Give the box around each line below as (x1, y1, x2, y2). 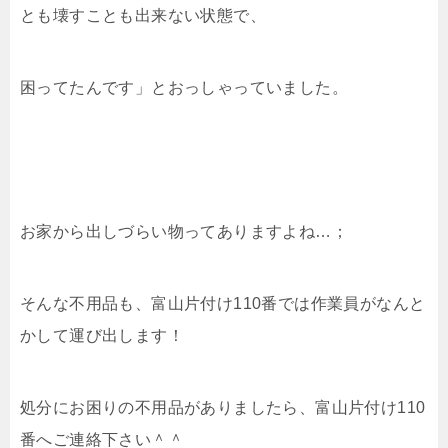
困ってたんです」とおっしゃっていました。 (20, 79, 348, 97)
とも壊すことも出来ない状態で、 (20, 7, 266, 25)
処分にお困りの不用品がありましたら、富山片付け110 (20, 399, 426, 417)
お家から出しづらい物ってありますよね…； (20, 223, 348, 241)
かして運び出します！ (20, 327, 184, 345)
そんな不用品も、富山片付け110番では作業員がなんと (20, 295, 426, 313)
